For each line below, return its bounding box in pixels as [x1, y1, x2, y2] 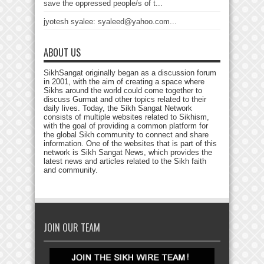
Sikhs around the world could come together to [44, 86, 202, 95]
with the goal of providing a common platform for [44, 121, 208, 130]
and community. [44, 166, 98, 174]
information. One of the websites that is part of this [44, 139, 217, 148]
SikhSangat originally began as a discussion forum [44, 68, 216, 77]
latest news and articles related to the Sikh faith [44, 157, 206, 166]
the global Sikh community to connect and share [44, 130, 209, 139]
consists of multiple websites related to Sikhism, [44, 113, 209, 121]
